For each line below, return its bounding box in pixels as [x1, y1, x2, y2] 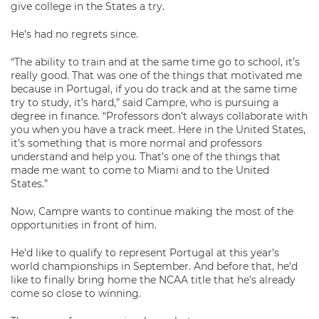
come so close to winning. [11, 287, 141, 300]
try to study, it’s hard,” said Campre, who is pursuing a [11, 96, 278, 109]
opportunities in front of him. [11, 219, 157, 231]
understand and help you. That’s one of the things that [11, 150, 281, 163]
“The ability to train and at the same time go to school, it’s [11, 56, 300, 68]
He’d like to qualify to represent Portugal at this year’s [11, 246, 279, 259]
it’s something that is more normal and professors [11, 137, 262, 150]
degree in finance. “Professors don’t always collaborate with [11, 110, 308, 122]
